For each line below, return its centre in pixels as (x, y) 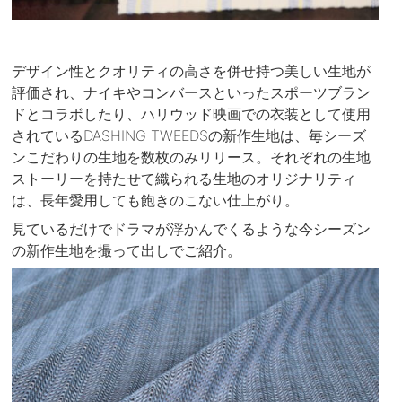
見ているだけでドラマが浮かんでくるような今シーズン (192, 229)
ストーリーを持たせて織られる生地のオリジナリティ (184, 178)
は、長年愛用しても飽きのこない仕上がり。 (156, 200)
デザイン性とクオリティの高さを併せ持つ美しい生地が (192, 70)
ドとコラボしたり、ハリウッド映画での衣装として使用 (192, 114)
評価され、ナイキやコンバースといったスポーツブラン (192, 92)
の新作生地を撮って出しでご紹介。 (127, 251)
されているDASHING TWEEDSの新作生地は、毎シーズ (189, 135)
